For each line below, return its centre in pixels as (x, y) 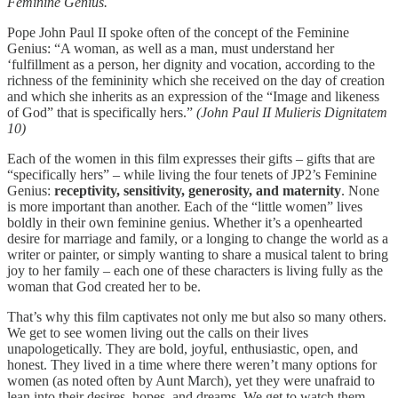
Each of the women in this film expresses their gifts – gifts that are (191, 158)
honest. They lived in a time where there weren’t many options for (192, 364)
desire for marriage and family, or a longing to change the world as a (198, 238)
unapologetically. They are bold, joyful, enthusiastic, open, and (183, 348)
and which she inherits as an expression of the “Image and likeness (193, 96)
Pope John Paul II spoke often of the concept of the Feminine (178, 32)
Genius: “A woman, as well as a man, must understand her (171, 48)
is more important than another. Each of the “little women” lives (185, 206)
